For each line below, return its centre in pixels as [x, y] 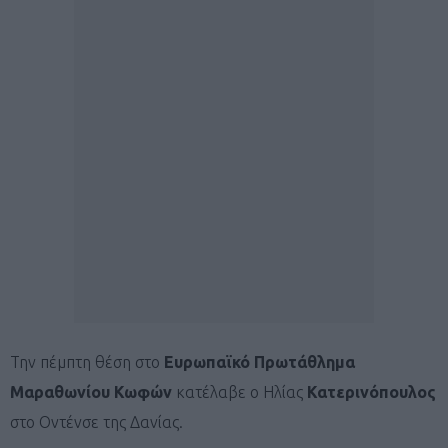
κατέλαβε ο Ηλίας [239, 391]
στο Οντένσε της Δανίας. [96, 421]
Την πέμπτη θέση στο [87, 361]
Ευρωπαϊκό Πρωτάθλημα [259, 361]
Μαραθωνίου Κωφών [91, 391]
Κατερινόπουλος [371, 391]
